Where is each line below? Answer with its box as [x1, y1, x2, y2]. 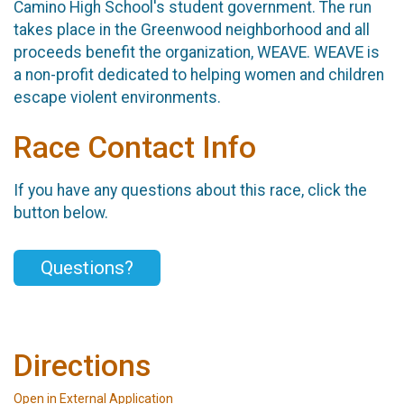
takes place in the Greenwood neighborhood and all [14, 20, 370, 39]
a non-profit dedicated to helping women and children [14, 65, 384, 84]
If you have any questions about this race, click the [14, 181, 367, 200]
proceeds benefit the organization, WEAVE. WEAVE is [14, 42, 380, 61]
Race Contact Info [14, 129, 256, 165]
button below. [14, 204, 108, 223]
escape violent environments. [14, 87, 221, 106]
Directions [14, 347, 151, 383]
